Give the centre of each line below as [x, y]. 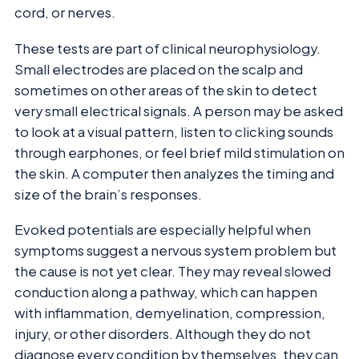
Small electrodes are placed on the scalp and [159, 69]
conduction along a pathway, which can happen [166, 292]
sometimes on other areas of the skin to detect [166, 90]
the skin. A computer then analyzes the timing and [174, 173]
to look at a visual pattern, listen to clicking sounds [174, 131]
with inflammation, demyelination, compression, [170, 313]
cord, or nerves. [65, 13]
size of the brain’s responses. [108, 194]
